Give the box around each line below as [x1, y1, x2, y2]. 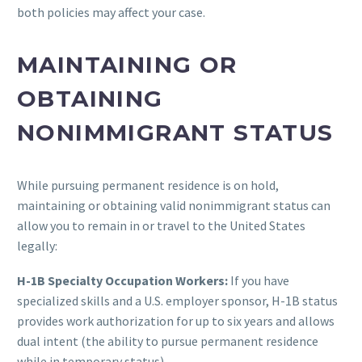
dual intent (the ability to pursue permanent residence [17, 332, 318, 349]
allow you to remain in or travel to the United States [17, 217, 305, 234]
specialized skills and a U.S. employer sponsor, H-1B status [17, 292, 338, 309]
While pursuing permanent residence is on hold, [17, 177, 279, 193]
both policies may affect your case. [17, 3, 205, 20]
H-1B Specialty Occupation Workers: [17, 271, 228, 288]
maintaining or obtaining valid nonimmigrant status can [17, 197, 330, 213]
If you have [228, 271, 289, 288]
